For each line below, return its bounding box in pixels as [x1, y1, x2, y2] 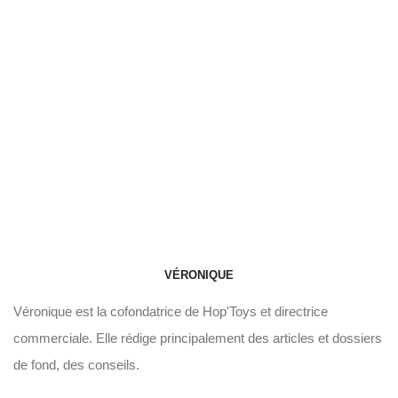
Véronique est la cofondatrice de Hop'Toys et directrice [13, 304, 328, 320]
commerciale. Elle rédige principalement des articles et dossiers [13, 330, 382, 346]
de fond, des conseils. [13, 357, 139, 373]
